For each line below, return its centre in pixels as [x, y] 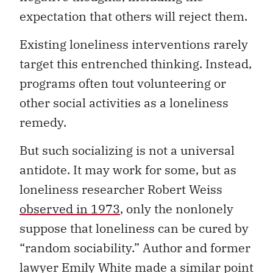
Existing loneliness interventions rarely [134, 44]
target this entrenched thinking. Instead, [136, 64]
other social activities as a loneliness [124, 103]
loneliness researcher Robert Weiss [121, 190]
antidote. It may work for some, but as [128, 170]
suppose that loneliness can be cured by [134, 229]
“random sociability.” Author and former [135, 248]
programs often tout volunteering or [123, 83]
